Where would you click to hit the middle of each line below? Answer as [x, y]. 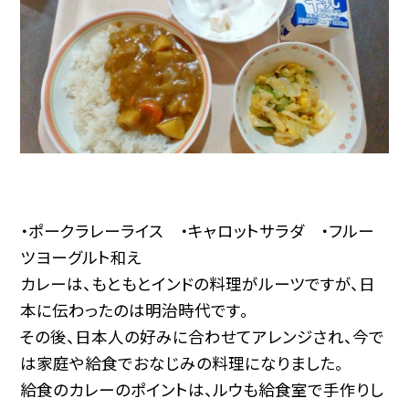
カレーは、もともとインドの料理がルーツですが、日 [198, 284]
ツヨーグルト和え [81, 257]
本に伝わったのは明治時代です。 [135, 310]
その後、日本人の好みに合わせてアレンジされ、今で [203, 337]
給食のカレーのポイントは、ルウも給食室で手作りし [202, 390]
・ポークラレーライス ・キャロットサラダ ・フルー [198, 231]
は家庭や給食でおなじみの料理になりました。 [182, 363]
